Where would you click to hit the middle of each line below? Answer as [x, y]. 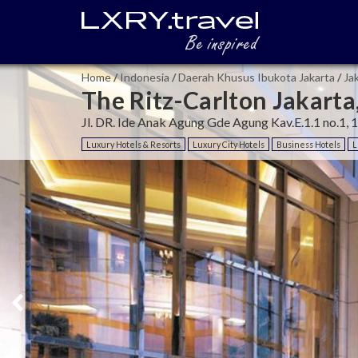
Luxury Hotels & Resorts [133, 144]
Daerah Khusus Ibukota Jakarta [257, 77]
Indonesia [145, 77]
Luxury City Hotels [229, 144]
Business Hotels [308, 144]
